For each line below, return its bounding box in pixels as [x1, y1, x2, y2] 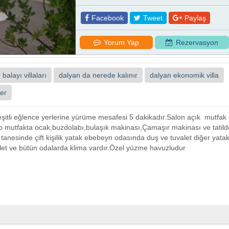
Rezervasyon [175, 38, 218, 47]
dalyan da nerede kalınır [59, 71, 138, 80]
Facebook [91, 14, 124, 22]
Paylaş [184, 14, 206, 22]
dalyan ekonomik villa [150, 71, 219, 80]
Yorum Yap [103, 38, 139, 47]
